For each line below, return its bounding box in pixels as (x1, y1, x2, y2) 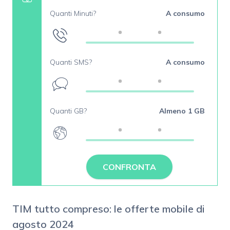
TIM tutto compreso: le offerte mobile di (12, 202, 205, 216)
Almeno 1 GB (159, 106, 205, 116)
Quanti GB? (50, 106, 87, 116)
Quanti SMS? (50, 57, 92, 67)
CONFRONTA (103, 162, 156, 172)
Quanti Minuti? (50, 9, 96, 18)
